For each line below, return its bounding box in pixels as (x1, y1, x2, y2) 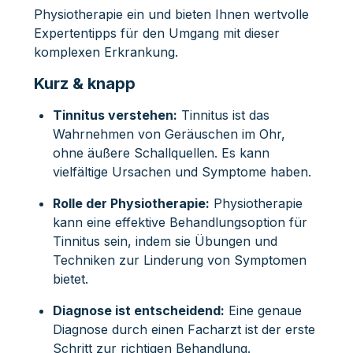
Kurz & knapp (33, 73, 136, 93)
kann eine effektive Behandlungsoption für (52, 214, 307, 230)
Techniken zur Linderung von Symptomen (52, 251, 307, 268)
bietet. (52, 270, 88, 287)
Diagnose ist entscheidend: (52, 302, 225, 318)
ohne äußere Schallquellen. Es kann (52, 144, 269, 161)
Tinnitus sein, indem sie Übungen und (52, 232, 277, 249)
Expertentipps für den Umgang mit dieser (33, 24, 280, 41)
